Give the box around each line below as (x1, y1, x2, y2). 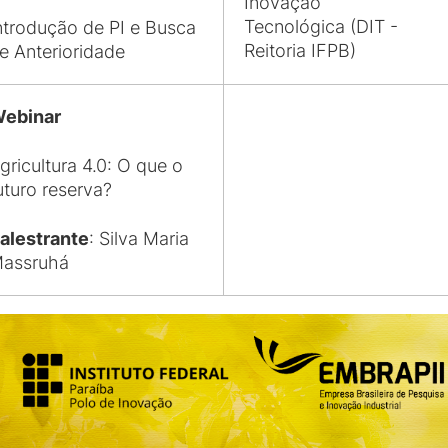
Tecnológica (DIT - (244, 16, 398, 37)
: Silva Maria (89, 228, 189, 249)
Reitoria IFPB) (244, 40, 356, 61)
